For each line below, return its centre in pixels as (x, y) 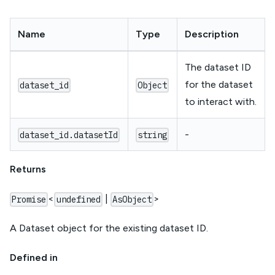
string (153, 135)
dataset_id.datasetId (69, 135)
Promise (29, 200)
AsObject (132, 200)
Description (212, 34)
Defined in (34, 258)
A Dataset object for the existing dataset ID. (109, 228)
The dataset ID (218, 68)
